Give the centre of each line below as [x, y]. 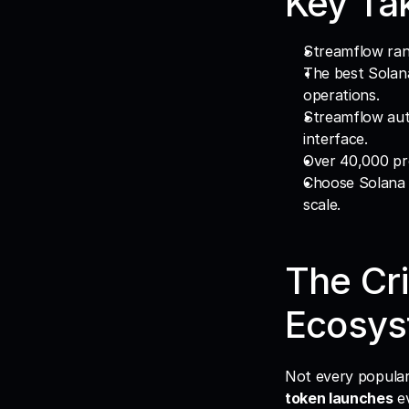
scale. [322, 204]
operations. [341, 95]
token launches [339, 398]
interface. [336, 139]
